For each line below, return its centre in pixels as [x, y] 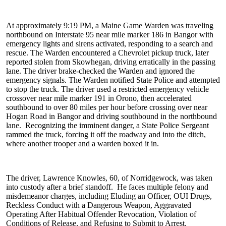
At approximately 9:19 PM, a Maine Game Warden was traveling [110, 26]
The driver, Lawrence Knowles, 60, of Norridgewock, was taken [109, 178]
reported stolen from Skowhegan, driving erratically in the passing [111, 62]
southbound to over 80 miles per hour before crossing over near [107, 107]
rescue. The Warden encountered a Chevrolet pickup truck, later [107, 53]
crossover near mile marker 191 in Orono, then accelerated [99, 98]
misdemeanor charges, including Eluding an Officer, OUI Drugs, [109, 196]
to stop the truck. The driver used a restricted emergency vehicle [107, 89]
